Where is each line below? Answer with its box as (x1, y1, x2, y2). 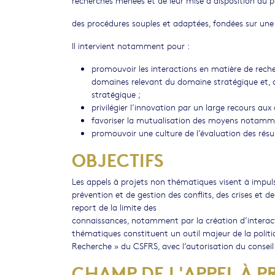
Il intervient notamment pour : (72, 39, 190, 52)
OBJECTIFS (72, 147, 164, 172)
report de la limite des (72, 201, 157, 213)
